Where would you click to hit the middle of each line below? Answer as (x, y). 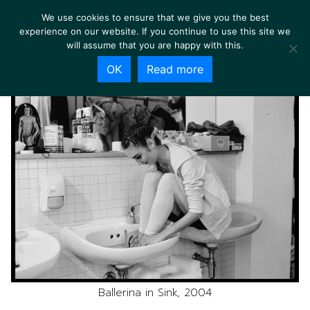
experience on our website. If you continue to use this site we (155, 31)
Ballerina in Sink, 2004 (155, 293)
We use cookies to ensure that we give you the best (155, 17)
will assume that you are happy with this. (155, 45)
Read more (175, 69)
